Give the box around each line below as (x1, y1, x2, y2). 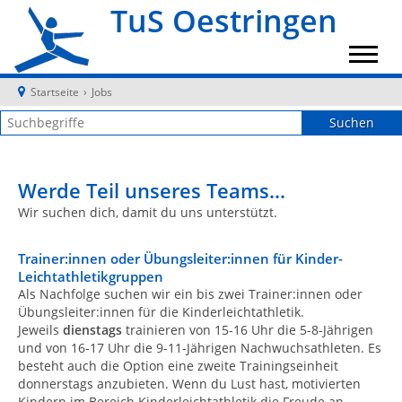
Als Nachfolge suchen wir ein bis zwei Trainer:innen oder (18, 284, 363, 302)
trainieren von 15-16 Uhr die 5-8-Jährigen (126, 320, 373, 338)
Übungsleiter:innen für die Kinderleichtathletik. (18, 302, 304, 320)
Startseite (31, 84, 79, 99)
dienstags (63, 320, 122, 338)
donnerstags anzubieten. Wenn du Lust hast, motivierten (18, 374, 361, 392)
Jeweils (18, 320, 59, 338)
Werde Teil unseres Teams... (18, 178, 285, 205)
